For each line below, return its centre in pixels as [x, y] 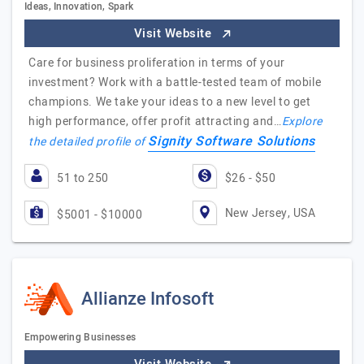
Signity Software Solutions [232, 141]
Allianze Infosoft [147, 299]
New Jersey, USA [270, 213]
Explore [302, 121]
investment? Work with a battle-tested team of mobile [175, 82]
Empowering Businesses [80, 337]
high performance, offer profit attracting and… [155, 121]
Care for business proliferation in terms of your [157, 63]
